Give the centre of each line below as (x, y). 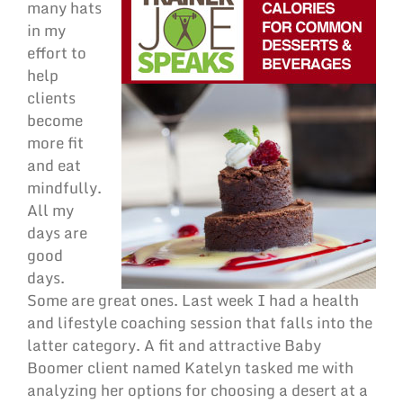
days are (57, 233)
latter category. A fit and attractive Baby (174, 345)
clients (51, 98)
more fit (55, 143)
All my (50, 210)
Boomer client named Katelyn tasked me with (190, 368)
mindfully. (64, 188)
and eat (54, 166)
